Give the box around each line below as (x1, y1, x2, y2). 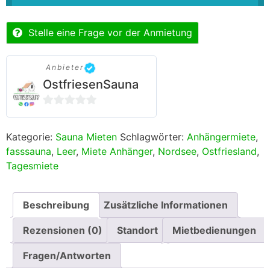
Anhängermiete (187, 131, 256, 143)
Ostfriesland (202, 145, 257, 158)
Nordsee (158, 145, 196, 158)
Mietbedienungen (172, 224, 256, 237)
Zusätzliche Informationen (104, 199, 228, 212)
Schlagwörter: (120, 131, 187, 143)
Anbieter (46, 63, 84, 72)
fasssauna (6, 145, 51, 158)
